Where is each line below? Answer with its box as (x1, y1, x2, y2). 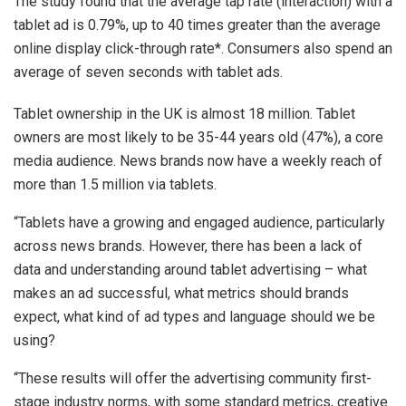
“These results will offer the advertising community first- (14, 369, 372, 387)
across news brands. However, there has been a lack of (14, 237, 362, 255)
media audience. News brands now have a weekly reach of (14, 151, 382, 169)
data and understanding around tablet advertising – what (14, 260, 367, 278)
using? (14, 331, 55, 349)
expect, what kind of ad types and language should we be (14, 307, 375, 325)
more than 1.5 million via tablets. (14, 175, 217, 193)
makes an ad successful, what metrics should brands (14, 284, 349, 302)
